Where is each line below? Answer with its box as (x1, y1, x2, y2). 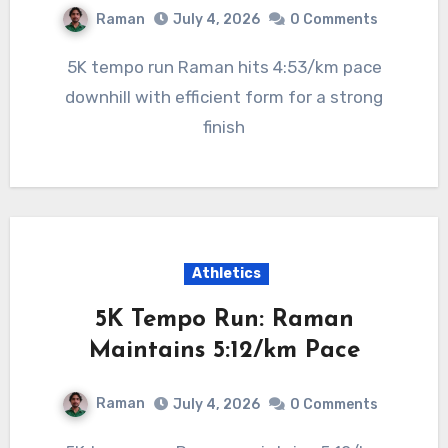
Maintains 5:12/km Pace (88, 339, 360, 364)
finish (203, 117, 245, 138)
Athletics (191, 265, 261, 283)
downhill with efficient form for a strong (65, 87, 383, 108)
